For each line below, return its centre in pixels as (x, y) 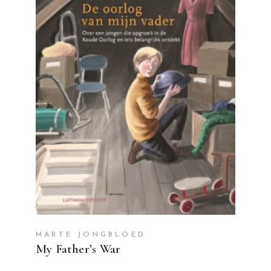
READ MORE (135, 60)
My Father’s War (78, 249)
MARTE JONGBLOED (91, 235)
